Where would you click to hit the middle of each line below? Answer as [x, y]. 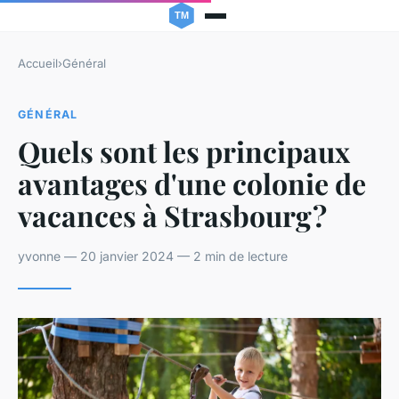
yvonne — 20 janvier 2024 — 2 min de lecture [153, 256]
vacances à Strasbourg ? [172, 215]
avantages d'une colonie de [192, 183]
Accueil [38, 64]
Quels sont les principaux [184, 151]
